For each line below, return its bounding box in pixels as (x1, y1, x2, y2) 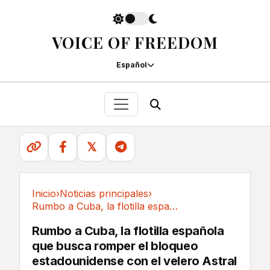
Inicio (32, 187, 56, 199)
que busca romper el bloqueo (32, 239, 198, 253)
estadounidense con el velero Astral (32, 254, 237, 268)
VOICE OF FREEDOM (52, 32, 218, 53)
